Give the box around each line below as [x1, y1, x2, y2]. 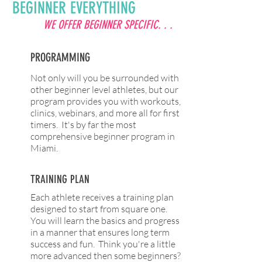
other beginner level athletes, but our [30, 84, 178, 95]
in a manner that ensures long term [30, 226, 170, 238]
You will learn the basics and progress [30, 215, 180, 226]
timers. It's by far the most [30, 119, 136, 130]
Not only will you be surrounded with [30, 72, 179, 84]
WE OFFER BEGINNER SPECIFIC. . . [43, 18, 173, 32]
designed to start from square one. [30, 203, 169, 215]
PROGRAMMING [30, 50, 90, 64]
